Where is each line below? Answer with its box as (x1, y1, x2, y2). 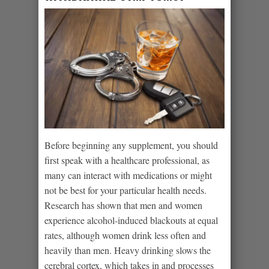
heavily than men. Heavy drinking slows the (44, 243, 211, 256)
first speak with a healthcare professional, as (44, 153, 210, 166)
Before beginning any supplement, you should (44, 138, 218, 151)
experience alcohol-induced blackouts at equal (44, 213, 218, 226)
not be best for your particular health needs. (44, 183, 207, 196)
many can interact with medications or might (44, 168, 212, 181)
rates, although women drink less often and (44, 228, 206, 241)
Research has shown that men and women (44, 198, 202, 211)
